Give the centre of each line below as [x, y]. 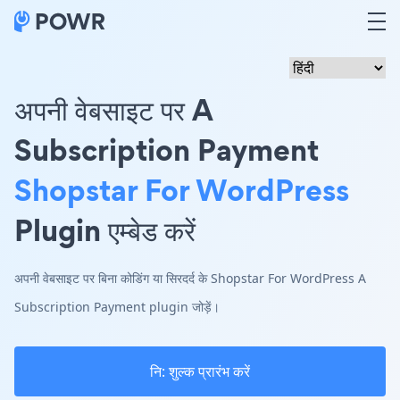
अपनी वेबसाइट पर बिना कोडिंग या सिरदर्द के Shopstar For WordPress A [190, 278]
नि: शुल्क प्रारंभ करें [200, 371]
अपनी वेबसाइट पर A [113, 109]
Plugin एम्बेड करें [105, 230]
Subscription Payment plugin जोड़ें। [117, 307]
